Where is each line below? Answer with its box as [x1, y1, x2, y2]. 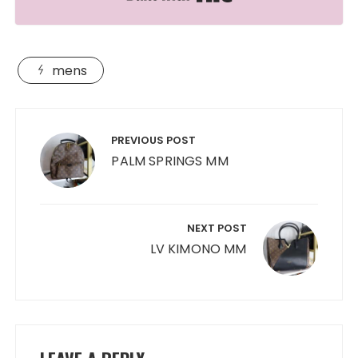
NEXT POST [186, 221, 247, 237]
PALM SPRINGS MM [111, 152, 229, 171]
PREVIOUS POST [111, 133, 197, 149]
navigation [14, 126, 111, 160]
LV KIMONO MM [149, 240, 247, 259]
